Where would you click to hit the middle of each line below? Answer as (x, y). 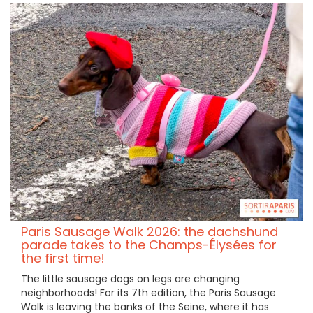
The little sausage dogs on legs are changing (130, 279)
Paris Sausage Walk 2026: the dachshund (150, 232)
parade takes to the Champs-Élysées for (149, 245)
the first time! (63, 259)
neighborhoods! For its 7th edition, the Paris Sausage (148, 293)
